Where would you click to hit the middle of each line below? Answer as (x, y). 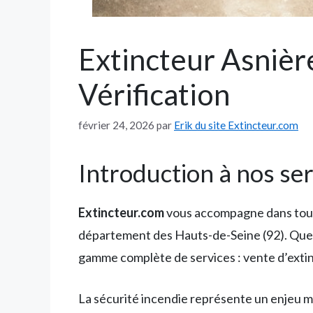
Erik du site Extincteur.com (236, 125)
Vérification (154, 95)
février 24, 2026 (116, 125)
